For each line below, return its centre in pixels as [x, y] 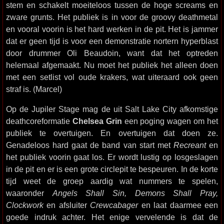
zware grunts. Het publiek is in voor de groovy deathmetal [112, 17]
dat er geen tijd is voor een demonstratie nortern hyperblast [112, 41]
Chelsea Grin [97, 121]
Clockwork [25, 205]
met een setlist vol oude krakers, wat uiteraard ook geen [112, 77]
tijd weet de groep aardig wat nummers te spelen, [112, 181]
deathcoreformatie [39, 121]
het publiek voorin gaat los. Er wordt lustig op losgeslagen [112, 157]
